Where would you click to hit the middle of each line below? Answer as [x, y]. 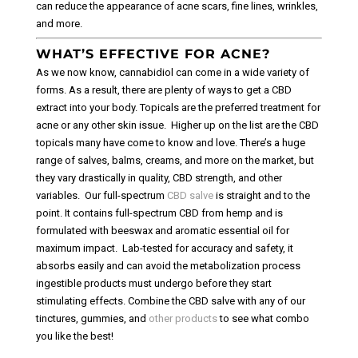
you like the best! [74, 336]
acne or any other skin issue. [102, 125]
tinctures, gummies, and [92, 318]
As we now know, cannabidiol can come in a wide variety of [172, 72]
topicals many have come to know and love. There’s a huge [170, 142]
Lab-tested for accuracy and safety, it [207, 248]
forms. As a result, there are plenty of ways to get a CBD [163, 89]
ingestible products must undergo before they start [153, 283]
